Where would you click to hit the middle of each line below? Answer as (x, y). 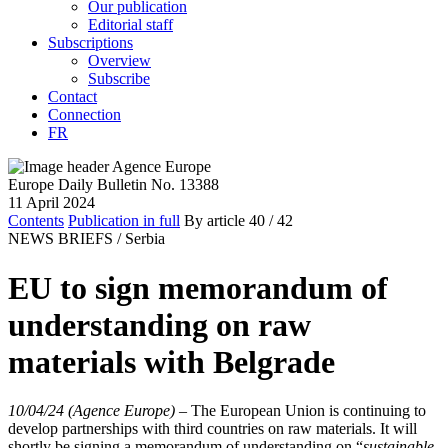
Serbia (145, 239)
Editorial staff (130, 25)
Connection (84, 115)
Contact (72, 97)
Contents (36, 221)
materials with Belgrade (171, 361)
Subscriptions (90, 43)
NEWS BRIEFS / (64, 239)
